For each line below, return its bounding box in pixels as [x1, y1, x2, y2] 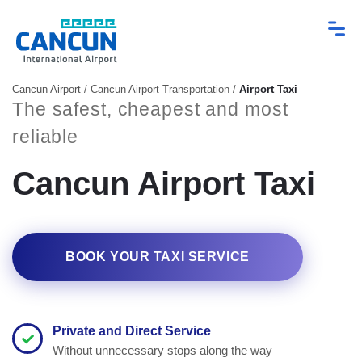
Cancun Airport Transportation [90, 83, 229, 95]
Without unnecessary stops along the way [53, 343, 272, 357]
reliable [12, 126, 79, 147]
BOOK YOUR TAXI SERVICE [65, 250, 250, 263]
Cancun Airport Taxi [12, 166, 315, 201]
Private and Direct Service [53, 324, 211, 338]
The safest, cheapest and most [12, 99, 288, 120]
